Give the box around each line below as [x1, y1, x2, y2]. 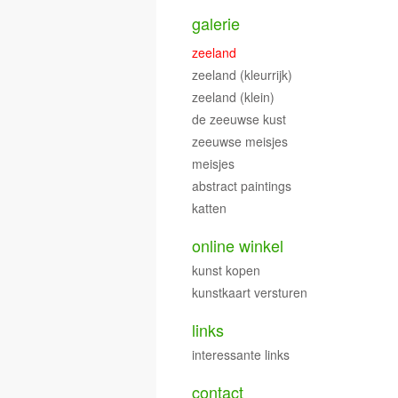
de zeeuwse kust [192, 110, 286, 128]
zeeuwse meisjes [192, 132, 288, 150]
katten [192, 199, 227, 217]
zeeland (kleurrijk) [192, 66, 292, 84]
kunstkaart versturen [192, 283, 307, 301]
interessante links [192, 346, 290, 363]
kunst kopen [192, 261, 260, 279]
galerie [192, 12, 240, 35]
